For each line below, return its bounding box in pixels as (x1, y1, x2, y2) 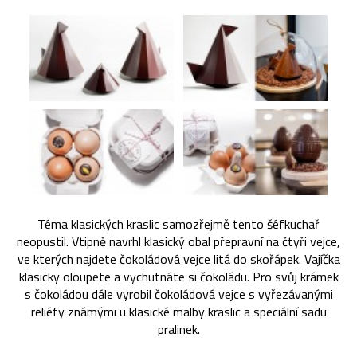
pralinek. (157, 319, 200, 339)
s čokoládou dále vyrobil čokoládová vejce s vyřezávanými (24, 284, 333, 304)
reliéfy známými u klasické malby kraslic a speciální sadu (30, 301, 327, 321)
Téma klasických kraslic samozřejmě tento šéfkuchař (37, 214, 320, 233)
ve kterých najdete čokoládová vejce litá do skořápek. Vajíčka (17, 249, 340, 269)
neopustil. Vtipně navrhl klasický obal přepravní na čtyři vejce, (17, 231, 340, 251)
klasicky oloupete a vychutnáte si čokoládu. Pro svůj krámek (18, 266, 339, 286)
